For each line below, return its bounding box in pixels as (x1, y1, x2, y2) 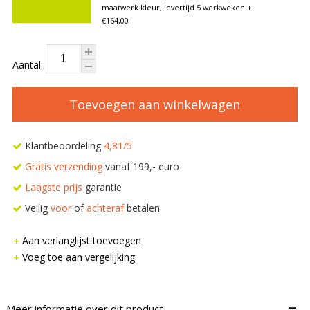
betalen (123, 201, 160, 215)
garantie (82, 180, 122, 194)
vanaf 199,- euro (102, 159, 179, 173)
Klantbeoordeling (21, 138, 104, 152)
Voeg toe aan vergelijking (21, 250, 135, 264)
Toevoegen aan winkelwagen (69, 95, 241, 113)
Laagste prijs (24, 180, 82, 194)
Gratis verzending (24, 159, 102, 173)
